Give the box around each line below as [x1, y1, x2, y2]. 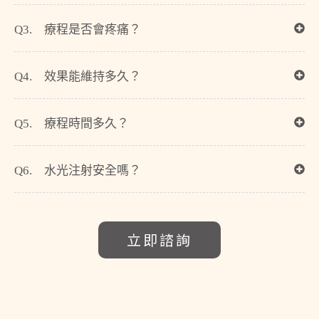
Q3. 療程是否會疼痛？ [14, 22, 141, 36]
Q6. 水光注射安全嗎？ [14, 163, 141, 177]
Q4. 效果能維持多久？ [14, 69, 141, 83]
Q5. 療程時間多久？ [14, 116, 129, 130]
